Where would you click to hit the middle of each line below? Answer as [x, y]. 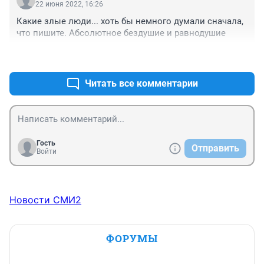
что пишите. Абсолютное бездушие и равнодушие [121, 33]
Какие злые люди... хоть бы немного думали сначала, [130, 22]
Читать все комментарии [141, 84]
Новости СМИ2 [45, 200]
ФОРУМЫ [132, 239]
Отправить [215, 148]
